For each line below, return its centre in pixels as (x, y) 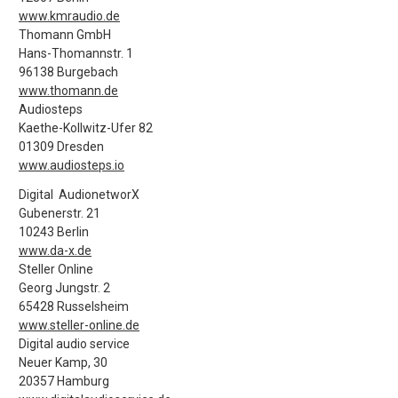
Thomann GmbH (65, 35)
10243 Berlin (54, 232)
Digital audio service (74, 344)
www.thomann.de (68, 91)
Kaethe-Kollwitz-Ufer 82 (86, 128)
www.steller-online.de (79, 325)
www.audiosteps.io (72, 165)
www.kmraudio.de (69, 16)
